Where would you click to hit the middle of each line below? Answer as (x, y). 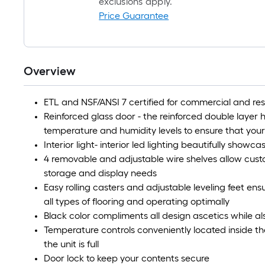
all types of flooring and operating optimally (137, 201)
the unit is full (71, 244)
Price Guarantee (134, 16)
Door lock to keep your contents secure (127, 258)
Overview (50, 71)
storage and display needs (100, 173)
